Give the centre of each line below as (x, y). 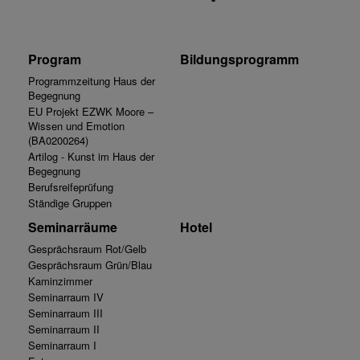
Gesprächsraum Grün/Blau (90, 265)
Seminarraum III (65, 313)
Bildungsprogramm (239, 59)
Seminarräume (73, 227)
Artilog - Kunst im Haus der (91, 157)
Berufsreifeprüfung (71, 187)
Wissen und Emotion (76, 126)
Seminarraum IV (66, 297)
